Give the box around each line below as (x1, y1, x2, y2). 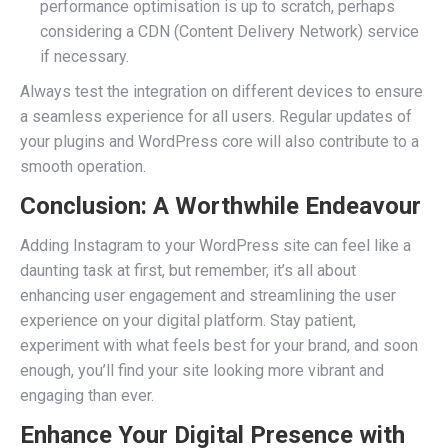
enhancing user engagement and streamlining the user (20, 286, 396, 305)
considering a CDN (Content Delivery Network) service (40, 22, 419, 41)
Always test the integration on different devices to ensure (20, 82, 423, 101)
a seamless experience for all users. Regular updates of (20, 107, 412, 126)
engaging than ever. (20, 386, 154, 405)
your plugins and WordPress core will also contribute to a (20, 132, 419, 151)
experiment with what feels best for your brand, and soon (20, 336, 418, 355)
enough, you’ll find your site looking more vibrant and (20, 361, 384, 380)
